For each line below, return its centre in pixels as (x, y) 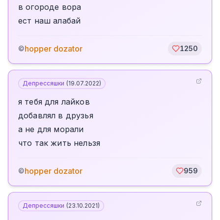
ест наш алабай (50, 21)
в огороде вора (50, 7)
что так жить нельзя (59, 143)
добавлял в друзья (56, 115)
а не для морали (51, 129)
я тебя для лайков (54, 102)
